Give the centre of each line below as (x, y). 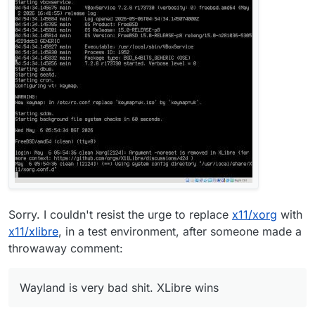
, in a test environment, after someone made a (180, 231)
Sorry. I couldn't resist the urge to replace (120, 214)
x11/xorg (255, 214)
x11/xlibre (33, 231)
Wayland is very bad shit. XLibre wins (119, 287)
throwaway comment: (66, 248)
